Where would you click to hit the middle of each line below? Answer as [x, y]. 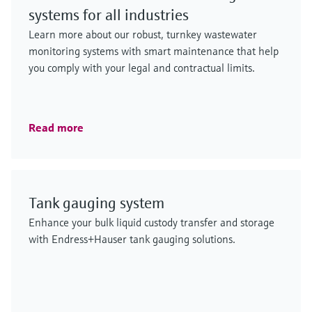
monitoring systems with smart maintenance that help [154, 51]
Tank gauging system [96, 203]
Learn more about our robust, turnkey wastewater [143, 34]
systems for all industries [109, 15]
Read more [56, 127]
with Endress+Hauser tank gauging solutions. [132, 239]
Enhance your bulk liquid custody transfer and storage [151, 222]
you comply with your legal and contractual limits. [142, 68]
